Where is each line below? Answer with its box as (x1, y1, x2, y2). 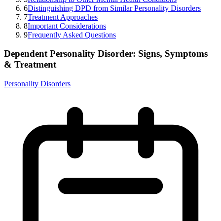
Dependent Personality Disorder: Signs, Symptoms (4, 48, 208, 59)
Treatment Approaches (28, 12, 98, 21)
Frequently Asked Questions (28, 30, 116, 39)
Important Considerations (28, 21, 106, 30)
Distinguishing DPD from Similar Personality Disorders (28, 3, 201, 12)
